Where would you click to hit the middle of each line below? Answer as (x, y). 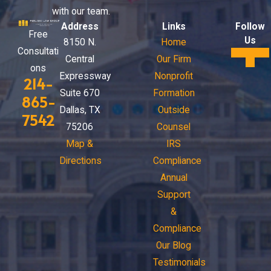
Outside (174, 110)
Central (80, 60)
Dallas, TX (80, 110)
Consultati (38, 51)
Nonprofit (174, 77)
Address (80, 27)
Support (174, 195)
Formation (174, 93)
